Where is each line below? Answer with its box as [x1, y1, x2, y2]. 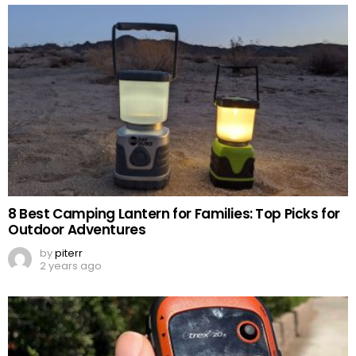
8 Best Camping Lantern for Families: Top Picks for [8, 204, 340, 224]
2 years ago [40, 258, 102, 274]
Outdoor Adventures [8, 220, 146, 240]
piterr [55, 246, 83, 261]
